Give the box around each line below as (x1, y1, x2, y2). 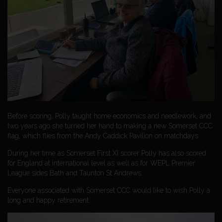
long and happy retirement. (7, 196, 90, 205)
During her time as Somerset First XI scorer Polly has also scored (7, 149, 206, 158)
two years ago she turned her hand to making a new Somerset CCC (7, 122, 213, 130)
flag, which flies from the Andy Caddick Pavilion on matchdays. (7, 132, 200, 140)
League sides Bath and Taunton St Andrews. (7, 169, 143, 177)
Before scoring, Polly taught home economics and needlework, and (7, 112, 211, 120)
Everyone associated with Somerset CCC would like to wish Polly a (7, 186, 210, 195)
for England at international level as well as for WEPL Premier (7, 159, 195, 167)
